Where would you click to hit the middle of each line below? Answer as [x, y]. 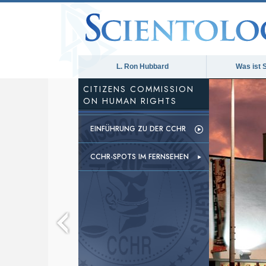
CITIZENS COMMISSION [139, 89]
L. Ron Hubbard [142, 66]
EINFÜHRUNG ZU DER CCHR [138, 129]
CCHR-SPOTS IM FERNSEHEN [140, 157]
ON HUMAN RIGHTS [130, 101]
